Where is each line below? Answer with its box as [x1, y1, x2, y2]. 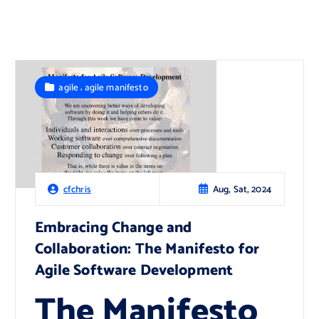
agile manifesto [84, 79, 148, 95]
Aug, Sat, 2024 [212, 181, 271, 197]
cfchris [63, 182, 91, 198]
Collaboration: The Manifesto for [34, 237, 260, 262]
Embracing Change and [34, 216, 192, 241]
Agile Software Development [34, 258, 234, 283]
